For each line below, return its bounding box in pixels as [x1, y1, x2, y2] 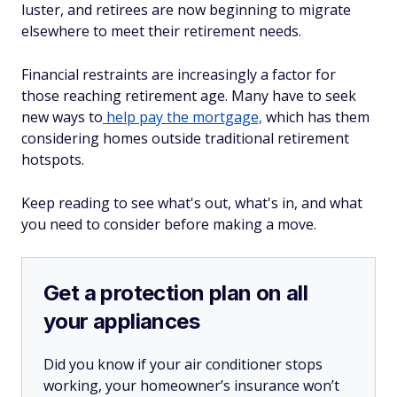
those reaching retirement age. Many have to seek [21, 86, 356, 105]
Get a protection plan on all [43, 280, 308, 306]
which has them [262, 107, 370, 127]
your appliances [43, 308, 199, 334]
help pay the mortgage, [103, 107, 262, 127]
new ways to [21, 107, 103, 127]
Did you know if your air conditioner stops [43, 354, 323, 374]
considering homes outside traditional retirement [21, 128, 349, 148]
